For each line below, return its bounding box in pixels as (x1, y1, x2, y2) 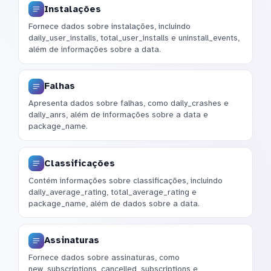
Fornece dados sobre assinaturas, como (28, 252, 180, 263)
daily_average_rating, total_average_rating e (28, 186, 197, 197)
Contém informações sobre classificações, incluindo (28, 175, 223, 186)
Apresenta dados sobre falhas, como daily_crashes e (28, 98, 229, 109)
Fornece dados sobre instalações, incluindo (28, 21, 191, 32)
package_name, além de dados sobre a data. (28, 198, 200, 209)
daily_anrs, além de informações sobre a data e (28, 109, 208, 120)
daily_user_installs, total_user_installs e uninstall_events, (28, 33, 240, 44)
